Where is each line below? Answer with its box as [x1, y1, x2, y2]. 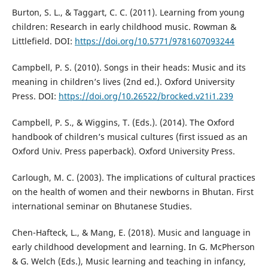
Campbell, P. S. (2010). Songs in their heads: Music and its [11, 62, 246, 74]
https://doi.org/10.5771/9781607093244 [74, 35, 234, 47]
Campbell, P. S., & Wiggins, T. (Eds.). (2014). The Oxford [11, 117, 234, 129]
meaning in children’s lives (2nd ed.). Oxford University [11, 76, 234, 88]
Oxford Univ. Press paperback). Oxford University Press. [11, 145, 235, 157]
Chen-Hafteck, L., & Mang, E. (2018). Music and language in [11, 227, 251, 239]
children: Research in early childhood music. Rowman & [11, 21, 236, 33]
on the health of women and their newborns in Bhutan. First [11, 186, 254, 198]
